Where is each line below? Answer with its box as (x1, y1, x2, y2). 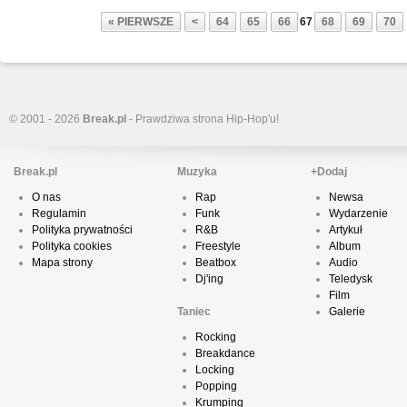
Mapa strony (32, 256, 93, 269)
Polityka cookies (32, 240, 112, 253)
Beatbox (195, 256, 236, 269)
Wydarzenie (329, 207, 388, 220)
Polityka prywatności (32, 223, 133, 236)
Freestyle (195, 240, 241, 253)
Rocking (195, 331, 236, 343)
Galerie (329, 305, 365, 318)
